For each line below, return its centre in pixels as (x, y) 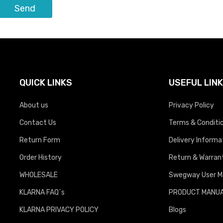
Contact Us (38, 122)
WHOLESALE (39, 174)
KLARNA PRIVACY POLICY (59, 209)
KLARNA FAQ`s (42, 192)
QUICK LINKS (46, 82)
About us (34, 105)
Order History (41, 157)
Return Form (40, 140)
